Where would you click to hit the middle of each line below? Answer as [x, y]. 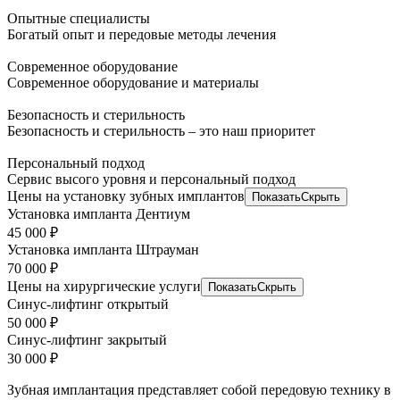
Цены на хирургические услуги [104, 287]
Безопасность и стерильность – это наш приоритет [161, 131]
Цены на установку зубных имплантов [126, 196]
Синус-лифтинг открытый [88, 304]
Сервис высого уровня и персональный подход [151, 179]
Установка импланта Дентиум [99, 214]
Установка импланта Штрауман [103, 250]
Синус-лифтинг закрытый [87, 340]
